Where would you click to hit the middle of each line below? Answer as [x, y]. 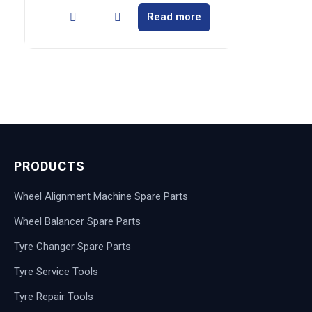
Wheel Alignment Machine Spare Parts [101, 196]
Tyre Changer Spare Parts [72, 246]
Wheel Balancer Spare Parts [77, 221]
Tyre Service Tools [56, 271]
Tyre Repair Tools [54, 296]
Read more [174, 17]
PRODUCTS [49, 166]
